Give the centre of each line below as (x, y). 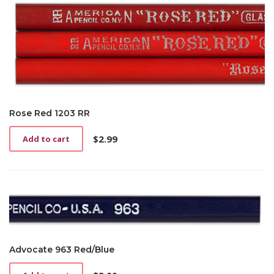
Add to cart (46, 139)
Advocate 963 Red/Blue (62, 249)
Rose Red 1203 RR (50, 113)
